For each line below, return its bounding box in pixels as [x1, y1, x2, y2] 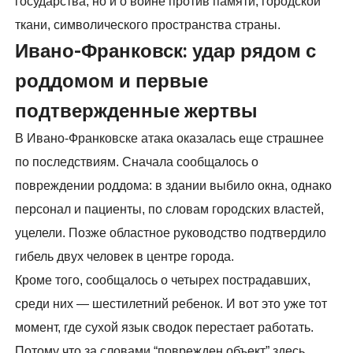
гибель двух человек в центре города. [15, 250, 235, 264]
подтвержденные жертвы [15, 98, 258, 126]
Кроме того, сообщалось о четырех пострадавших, [15, 273, 311, 288]
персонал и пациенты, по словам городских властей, [15, 203, 325, 217]
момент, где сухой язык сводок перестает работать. [15, 321, 314, 335]
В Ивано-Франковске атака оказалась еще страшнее [15, 132, 325, 146]
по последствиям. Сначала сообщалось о [15, 155, 259, 169]
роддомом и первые [15, 68, 209, 96]
